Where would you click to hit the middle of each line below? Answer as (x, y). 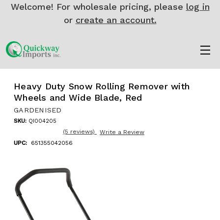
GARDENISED (38, 110)
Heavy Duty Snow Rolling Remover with (102, 86)
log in (198, 7)
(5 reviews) (80, 131)
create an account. (116, 20)
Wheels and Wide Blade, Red (78, 97)
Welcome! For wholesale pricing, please (98, 7)
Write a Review (122, 132)
